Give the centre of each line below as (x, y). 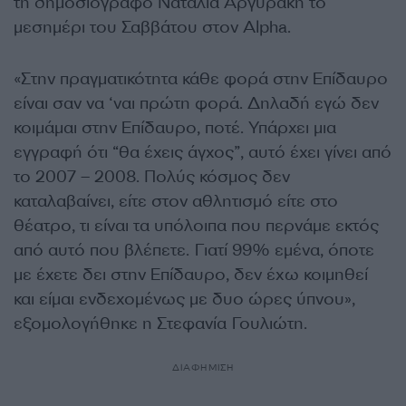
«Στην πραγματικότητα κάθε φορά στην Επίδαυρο (201, 78)
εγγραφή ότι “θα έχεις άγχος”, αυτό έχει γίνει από (203, 152)
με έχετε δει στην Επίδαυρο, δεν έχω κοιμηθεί (191, 274)
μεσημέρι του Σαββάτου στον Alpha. (152, 27)
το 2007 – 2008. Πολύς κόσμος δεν (152, 176)
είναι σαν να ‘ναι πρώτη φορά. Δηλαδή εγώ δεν (196, 103)
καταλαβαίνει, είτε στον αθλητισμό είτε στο (176, 201)
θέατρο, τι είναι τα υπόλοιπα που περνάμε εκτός (196, 225)
